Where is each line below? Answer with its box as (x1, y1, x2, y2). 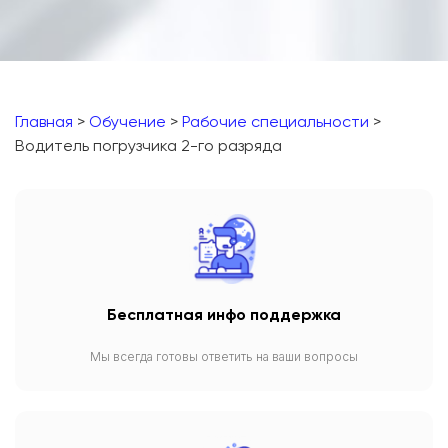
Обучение (89, 114, 166, 131)
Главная (15, 114, 73, 131)
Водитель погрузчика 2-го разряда (15, 138, 282, 155)
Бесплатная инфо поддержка (107, 307, 341, 324)
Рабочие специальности (182, 114, 369, 131)
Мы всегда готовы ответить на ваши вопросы (90, 348, 358, 364)
